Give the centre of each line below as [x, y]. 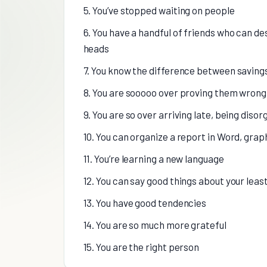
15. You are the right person [141, 247]
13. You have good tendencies [145, 203]
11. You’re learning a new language [153, 159]
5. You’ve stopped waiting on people [159, 10]
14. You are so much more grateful [155, 225]
